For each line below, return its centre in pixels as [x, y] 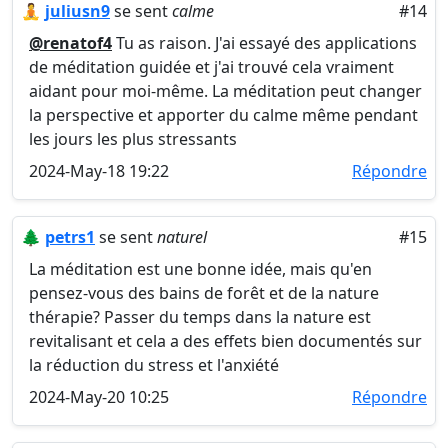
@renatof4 [70, 43]
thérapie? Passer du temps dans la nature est [200, 317]
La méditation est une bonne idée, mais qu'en [200, 269]
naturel [182, 237]
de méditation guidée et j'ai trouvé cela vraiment [211, 67]
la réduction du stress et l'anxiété [154, 365]
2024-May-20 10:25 [99, 397]
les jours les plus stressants [133, 139]
